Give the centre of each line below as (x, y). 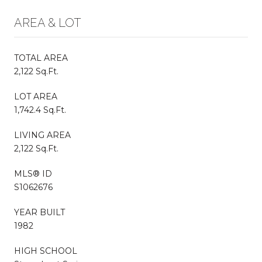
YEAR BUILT (39, 212)
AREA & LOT (48, 23)
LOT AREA (36, 96)
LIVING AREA (42, 135)
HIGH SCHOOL (46, 251)
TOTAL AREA (41, 58)
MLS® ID (33, 173)
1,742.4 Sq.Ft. (40, 110)
